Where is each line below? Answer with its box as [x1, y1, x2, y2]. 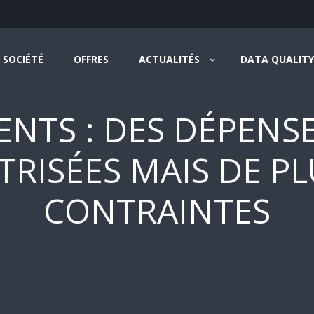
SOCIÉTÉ [3, 53, 43, 66]
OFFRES [74, 53, 109, 66]
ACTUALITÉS [139, 53, 200, 66]
